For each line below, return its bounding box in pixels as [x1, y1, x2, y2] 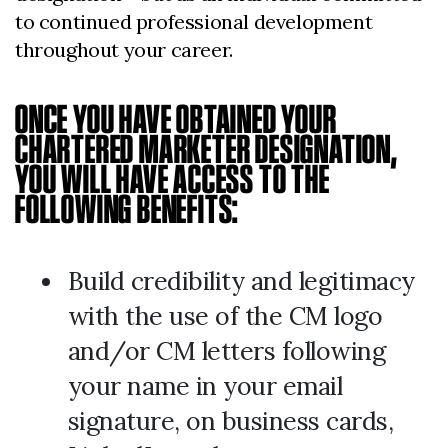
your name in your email [67, 370, 342, 402]
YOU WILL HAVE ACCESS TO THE [15, 157, 330, 201]
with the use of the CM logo [67, 300, 382, 332]
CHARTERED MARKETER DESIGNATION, [15, 127, 398, 171]
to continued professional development [15, 9, 373, 34]
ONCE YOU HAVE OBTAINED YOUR [15, 97, 337, 141]
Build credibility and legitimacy [67, 265, 415, 297]
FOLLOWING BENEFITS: [15, 187, 239, 231]
